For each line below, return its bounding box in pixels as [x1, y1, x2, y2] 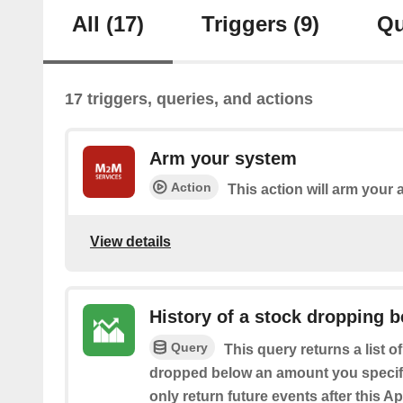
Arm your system [149, 148, 297, 169]
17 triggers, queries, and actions [65, 90, 313, 109]
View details [90, 233, 171, 249]
